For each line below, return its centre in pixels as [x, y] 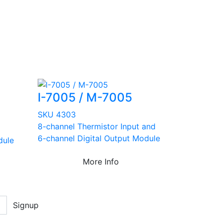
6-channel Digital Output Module [99, 138]
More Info [101, 161]
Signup [26, 205]
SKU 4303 [57, 114]
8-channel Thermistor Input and [97, 126]
